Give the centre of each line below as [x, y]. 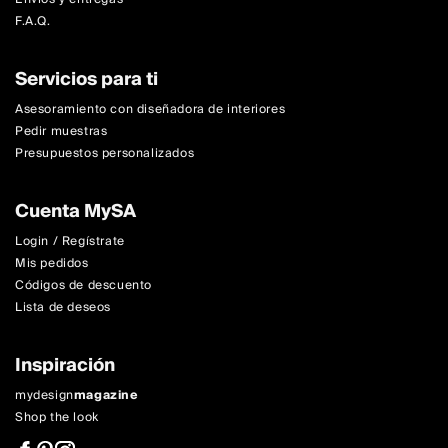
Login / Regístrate [70, 242]
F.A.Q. [33, 22]
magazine [106, 396]
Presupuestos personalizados [105, 154]
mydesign [44, 396]
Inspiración [65, 366]
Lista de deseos [63, 308]
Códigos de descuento [83, 286]
